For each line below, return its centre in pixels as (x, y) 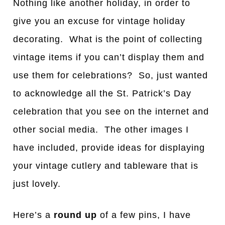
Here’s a (34, 215)
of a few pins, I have (144, 215)
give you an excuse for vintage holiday (99, 21)
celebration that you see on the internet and (111, 112)
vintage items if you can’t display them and (109, 58)
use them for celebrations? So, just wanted (111, 76)
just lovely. (37, 184)
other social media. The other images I (101, 130)
